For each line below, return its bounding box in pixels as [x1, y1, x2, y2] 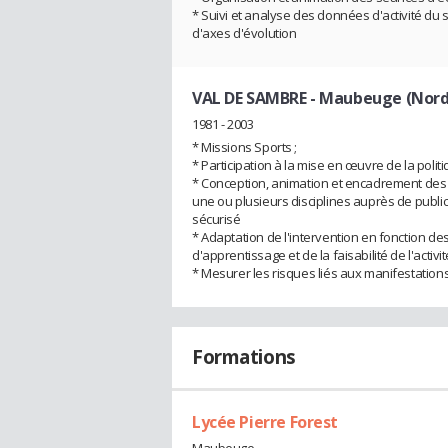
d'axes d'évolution [192, 24, 297, 43]
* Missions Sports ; [192, 138, 298, 157]
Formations [192, 344, 296, 371]
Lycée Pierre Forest [192, 411, 339, 434]
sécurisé [192, 210, 241, 229]
